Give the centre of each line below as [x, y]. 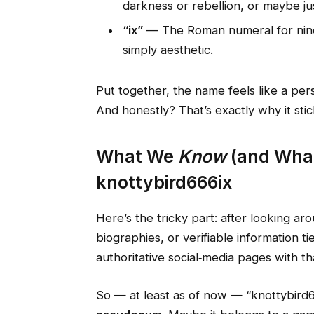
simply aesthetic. [168, 50]
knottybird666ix [164, 182]
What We [137, 156]
